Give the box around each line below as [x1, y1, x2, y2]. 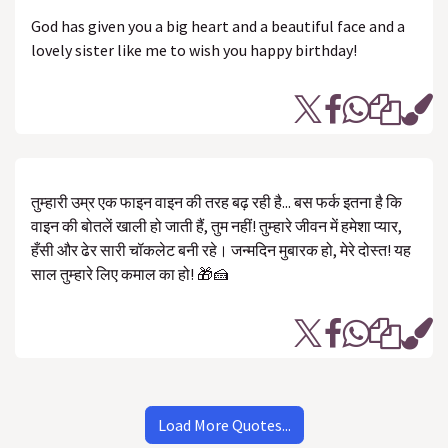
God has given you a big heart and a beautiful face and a [31, 16, 405, 36]
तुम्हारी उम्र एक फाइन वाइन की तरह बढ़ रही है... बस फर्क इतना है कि [31, 192, 402, 212]
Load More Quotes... [157, 415, 291, 435]
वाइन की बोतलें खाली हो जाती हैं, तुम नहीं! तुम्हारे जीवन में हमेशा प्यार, [31, 216, 402, 236]
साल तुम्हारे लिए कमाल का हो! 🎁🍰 [31, 264, 229, 284]
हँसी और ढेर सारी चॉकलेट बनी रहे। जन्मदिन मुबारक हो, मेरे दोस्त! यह [31, 240, 411, 260]
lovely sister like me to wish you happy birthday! [31, 40, 357, 60]
